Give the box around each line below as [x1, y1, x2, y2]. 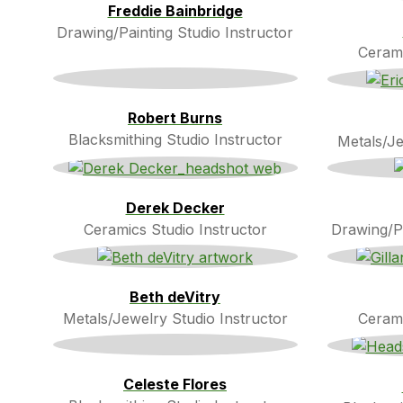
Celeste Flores [123, 375, 227, 394]
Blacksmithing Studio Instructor [67, 130, 282, 149]
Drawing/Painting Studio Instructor [57, 22, 293, 41]
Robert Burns [128, 109, 222, 128]
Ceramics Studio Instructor [83, 220, 267, 239]
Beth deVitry [130, 288, 220, 307]
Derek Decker [125, 199, 225, 218]
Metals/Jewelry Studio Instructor [62, 309, 288, 328]
